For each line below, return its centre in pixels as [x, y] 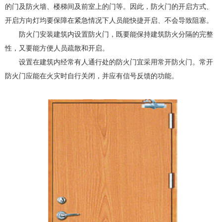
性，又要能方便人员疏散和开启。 [57, 48]
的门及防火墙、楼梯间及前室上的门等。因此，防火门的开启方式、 [109, 7]
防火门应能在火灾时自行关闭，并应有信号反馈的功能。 [92, 76]
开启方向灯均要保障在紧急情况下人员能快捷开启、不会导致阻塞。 [109, 21]
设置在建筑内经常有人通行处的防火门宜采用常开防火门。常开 [116, 62]
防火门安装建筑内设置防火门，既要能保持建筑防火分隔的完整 [116, 34]
